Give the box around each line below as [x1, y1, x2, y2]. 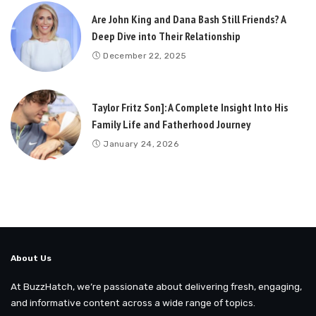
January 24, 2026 [103, 138, 178, 149]
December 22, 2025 [103, 50, 187, 61]
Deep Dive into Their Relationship [92, 28, 241, 43]
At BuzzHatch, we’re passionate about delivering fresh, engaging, [11, 281, 302, 293]
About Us [11, 253, 51, 264]
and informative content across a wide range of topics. [11, 297, 255, 309]
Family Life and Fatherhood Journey [92, 116, 250, 131]
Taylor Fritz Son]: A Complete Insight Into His [92, 99, 288, 114]
